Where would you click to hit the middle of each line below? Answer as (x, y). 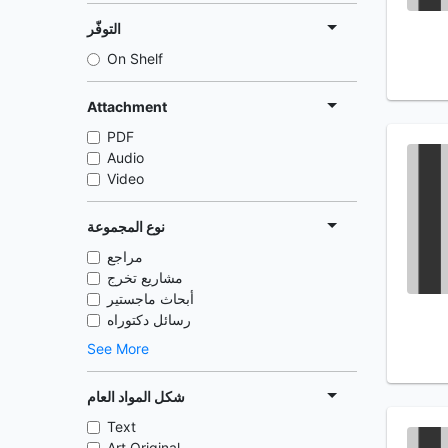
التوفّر (104, 28)
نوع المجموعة (126, 226)
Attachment (127, 106)
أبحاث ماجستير (150, 298)
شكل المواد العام (136, 396)
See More (118, 348)
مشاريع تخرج (145, 277)
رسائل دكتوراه (149, 319)
